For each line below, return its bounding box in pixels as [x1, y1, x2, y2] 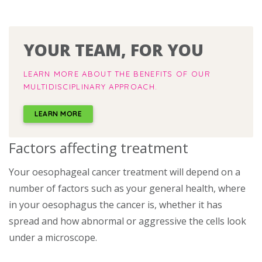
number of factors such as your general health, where [9, 182, 246, 195]
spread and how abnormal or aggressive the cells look [9, 215, 246, 228]
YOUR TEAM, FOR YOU [23, 38, 204, 61]
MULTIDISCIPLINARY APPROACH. [23, 81, 158, 91]
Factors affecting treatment [9, 137, 188, 157]
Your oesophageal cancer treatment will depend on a [9, 166, 240, 179]
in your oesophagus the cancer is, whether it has [9, 198, 222, 212]
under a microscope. [9, 231, 97, 244]
